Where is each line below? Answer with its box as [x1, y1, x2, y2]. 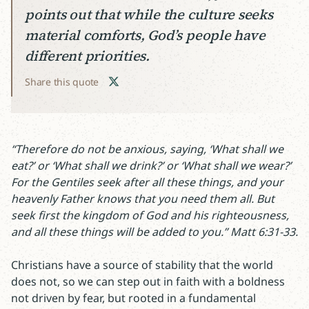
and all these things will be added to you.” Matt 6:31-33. [11, 224, 298, 239]
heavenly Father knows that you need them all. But [11, 191, 275, 206]
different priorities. [25, 46, 153, 66]
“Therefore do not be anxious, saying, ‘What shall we [11, 141, 283, 157]
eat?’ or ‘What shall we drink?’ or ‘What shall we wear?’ [11, 158, 291, 173]
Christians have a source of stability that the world [11, 257, 273, 272]
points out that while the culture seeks [25, 5, 273, 24]
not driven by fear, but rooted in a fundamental [11, 290, 256, 306]
